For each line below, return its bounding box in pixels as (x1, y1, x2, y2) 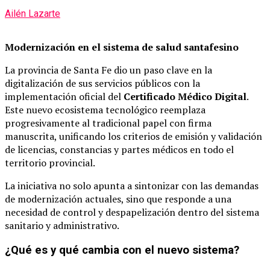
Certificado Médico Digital (124, 90, 246, 104)
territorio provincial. (5, 156, 95, 170)
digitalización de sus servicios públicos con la (5, 77, 200, 90)
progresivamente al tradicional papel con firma (5, 116, 212, 130)
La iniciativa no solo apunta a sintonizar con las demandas (5, 179, 259, 193)
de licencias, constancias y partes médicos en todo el (5, 143, 234, 157)
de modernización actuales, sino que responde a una (5, 192, 231, 206)
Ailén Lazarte (5, 8, 60, 20)
